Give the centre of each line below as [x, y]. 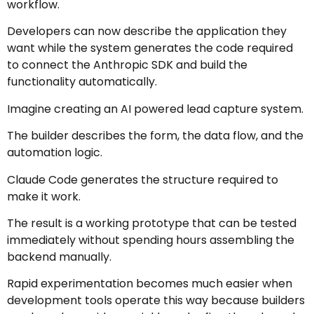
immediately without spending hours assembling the [151, 240]
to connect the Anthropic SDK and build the [127, 65]
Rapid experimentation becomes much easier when [150, 284]
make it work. [44, 196]
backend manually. [59, 257]
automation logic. [55, 153]
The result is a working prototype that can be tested [152, 223]
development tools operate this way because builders [156, 301]
